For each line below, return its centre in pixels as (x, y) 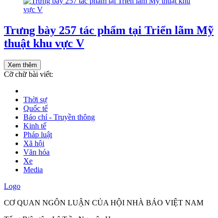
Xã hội (34, 143)
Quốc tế (36, 108)
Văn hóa (36, 152)
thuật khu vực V (44, 43)
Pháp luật (38, 134)
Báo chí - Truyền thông (59, 117)
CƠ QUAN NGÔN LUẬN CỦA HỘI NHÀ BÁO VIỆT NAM (104, 202)
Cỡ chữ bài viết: (28, 74)
